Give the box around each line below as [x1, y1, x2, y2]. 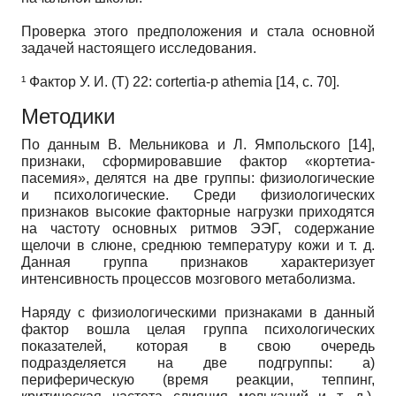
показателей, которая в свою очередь [21, 338, 375, 354]
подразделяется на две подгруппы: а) [21, 354, 375, 370]
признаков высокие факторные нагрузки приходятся [21, 203, 375, 219]
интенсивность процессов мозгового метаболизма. [21, 270, 355, 286]
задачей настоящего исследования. [21, 40, 256, 56]
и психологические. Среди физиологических [21, 187, 375, 202]
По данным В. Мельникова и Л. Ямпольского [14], [21, 136, 375, 152]
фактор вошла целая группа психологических [21, 321, 375, 337]
